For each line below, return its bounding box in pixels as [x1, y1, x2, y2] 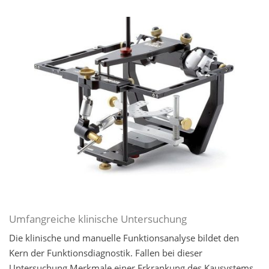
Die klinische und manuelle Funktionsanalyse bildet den [9, 231, 239, 244]
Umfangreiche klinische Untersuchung [9, 211, 187, 226]
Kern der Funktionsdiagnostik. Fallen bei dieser [9, 246, 202, 259]
